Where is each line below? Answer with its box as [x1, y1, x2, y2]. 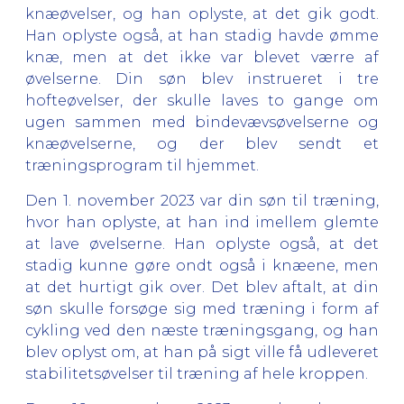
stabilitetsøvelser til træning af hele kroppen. [25, 364, 368, 382]
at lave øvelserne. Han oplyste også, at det [25, 234, 379, 252]
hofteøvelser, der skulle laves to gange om [25, 91, 379, 109]
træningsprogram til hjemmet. [25, 156, 259, 174]
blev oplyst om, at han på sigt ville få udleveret [25, 343, 379, 361]
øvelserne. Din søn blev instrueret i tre [25, 69, 379, 87]
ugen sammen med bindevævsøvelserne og [25, 113, 379, 131]
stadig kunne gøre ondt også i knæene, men [25, 256, 379, 274]
